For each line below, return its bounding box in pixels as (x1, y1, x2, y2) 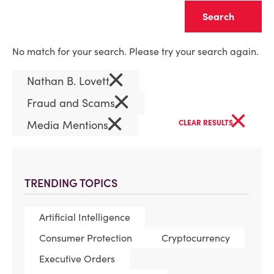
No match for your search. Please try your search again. (12, 45, 259, 57)
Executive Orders (39, 253, 115, 265)
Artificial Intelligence (39, 211, 130, 223)
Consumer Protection (39, 232, 132, 244)
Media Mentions (27, 118, 111, 132)
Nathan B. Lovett (27, 74, 113, 88)
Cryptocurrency (161, 232, 230, 244)
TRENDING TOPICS (24, 176, 117, 190)
